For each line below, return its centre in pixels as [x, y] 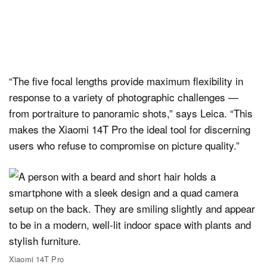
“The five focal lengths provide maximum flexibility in [126, 80]
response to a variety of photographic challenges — [124, 97]
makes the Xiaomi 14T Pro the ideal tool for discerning [130, 129]
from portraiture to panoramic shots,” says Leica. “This [131, 113]
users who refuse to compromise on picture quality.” [124, 145]
